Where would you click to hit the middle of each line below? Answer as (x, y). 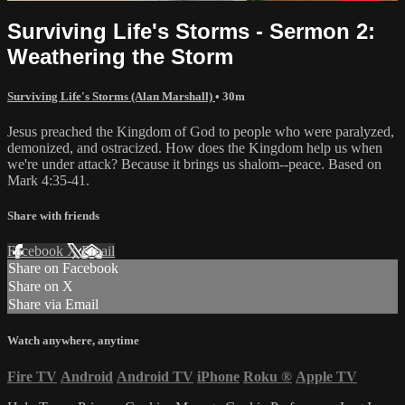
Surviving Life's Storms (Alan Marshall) (111, 96)
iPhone (218, 376)
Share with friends (53, 216)
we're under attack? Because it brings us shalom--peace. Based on (194, 164)
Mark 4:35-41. (48, 180)
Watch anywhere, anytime (73, 341)
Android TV (155, 376)
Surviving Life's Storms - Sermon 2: (191, 31)
